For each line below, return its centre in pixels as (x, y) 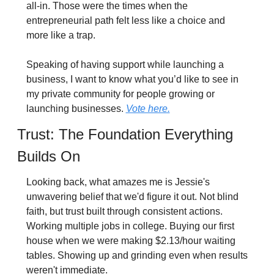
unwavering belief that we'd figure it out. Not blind (132, 197)
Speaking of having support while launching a (125, 65)
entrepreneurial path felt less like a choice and (125, 21)
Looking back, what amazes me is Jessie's (118, 182)
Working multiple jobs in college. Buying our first (130, 226)
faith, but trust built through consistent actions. (124, 212)
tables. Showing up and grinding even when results (137, 256)
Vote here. (148, 109)
